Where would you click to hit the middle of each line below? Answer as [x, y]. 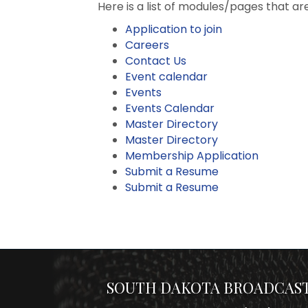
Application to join [174, 30]
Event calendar [166, 77]
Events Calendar [170, 109]
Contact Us [156, 61]
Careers [147, 45]
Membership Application [192, 156]
